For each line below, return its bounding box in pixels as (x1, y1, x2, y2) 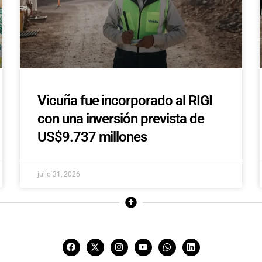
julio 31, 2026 (37, 170, 80, 179)
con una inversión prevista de (37, 111, 204, 127)
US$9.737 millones (37, 129, 147, 146)
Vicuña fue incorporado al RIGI (37, 92, 212, 109)
